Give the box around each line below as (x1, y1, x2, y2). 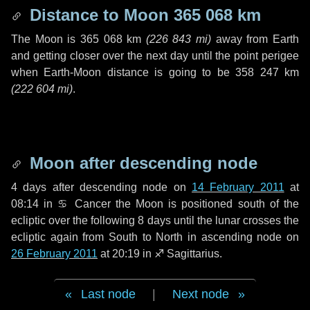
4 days (11, 181, 47, 193)
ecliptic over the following (11, 215, 138, 226)
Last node (81, 287, 136, 301)
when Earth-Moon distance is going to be (11, 66, 236, 78)
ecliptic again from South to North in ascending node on (11, 231, 299, 243)
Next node (172, 287, 229, 301)
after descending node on (46, 181, 192, 193)
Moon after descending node (25, 154, 257, 172)
